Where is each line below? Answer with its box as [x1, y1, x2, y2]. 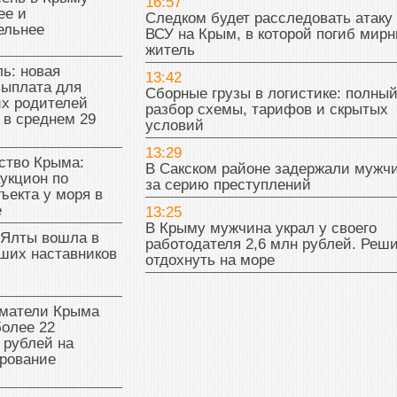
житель [144, 42, 195, 59]
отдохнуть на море [144, 252, 275, 269]
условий [144, 117, 204, 135]
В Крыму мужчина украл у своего [144, 220, 377, 237]
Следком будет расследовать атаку [144, 10, 393, 27]
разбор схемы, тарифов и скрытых [144, 101, 388, 119]
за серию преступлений [144, 176, 311, 194]
